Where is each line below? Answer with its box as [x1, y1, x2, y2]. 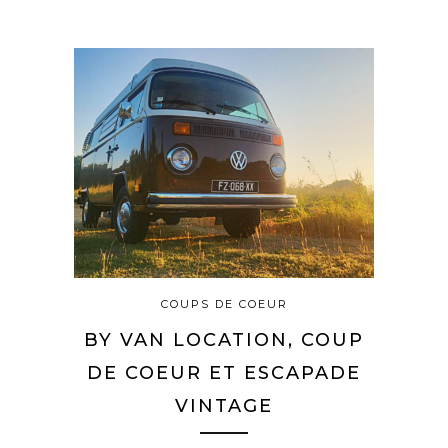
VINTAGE [175, 395, 273, 418]
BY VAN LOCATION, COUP [84, 329, 364, 352]
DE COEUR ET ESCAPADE [87, 362, 361, 385]
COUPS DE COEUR [160, 297, 288, 312]
